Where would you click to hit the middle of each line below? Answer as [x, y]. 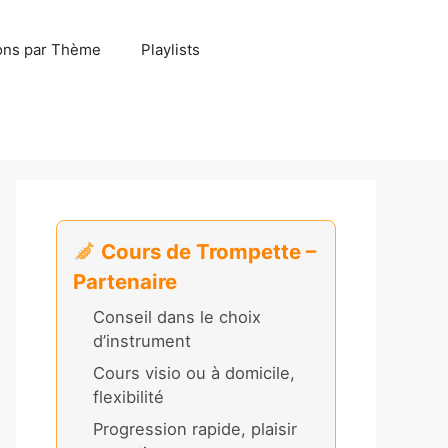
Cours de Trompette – [206, 251]
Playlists [170, 49]
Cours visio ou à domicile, [194, 373]
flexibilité [128, 397]
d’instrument [142, 341]
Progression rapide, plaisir [195, 429]
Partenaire [125, 281]
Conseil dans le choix [177, 317]
